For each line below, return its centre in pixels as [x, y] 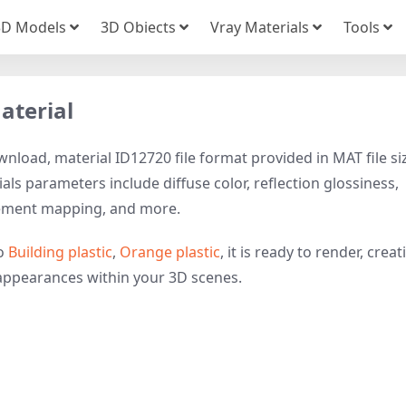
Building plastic [60, 252]
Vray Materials [260, 27]
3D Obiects [138, 27]
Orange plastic [170, 252]
